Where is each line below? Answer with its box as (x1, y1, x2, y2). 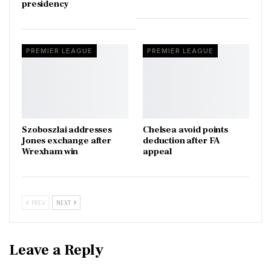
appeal (143, 145, 172, 157)
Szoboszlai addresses (22, 123, 112, 135)
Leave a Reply (9, 240, 103, 260)
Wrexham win (22, 145, 79, 157)
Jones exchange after (22, 134, 111, 146)
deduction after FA (143, 134, 221, 146)
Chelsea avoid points (143, 123, 228, 135)
